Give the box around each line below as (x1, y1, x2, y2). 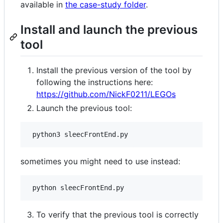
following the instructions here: (36, 77, 153, 88)
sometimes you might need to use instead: (20, 156, 180, 167)
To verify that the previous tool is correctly (36, 210, 199, 220)
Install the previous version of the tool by (36, 65, 192, 76)
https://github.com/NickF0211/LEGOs (36, 89, 176, 100)
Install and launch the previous (20, 22, 198, 37)
